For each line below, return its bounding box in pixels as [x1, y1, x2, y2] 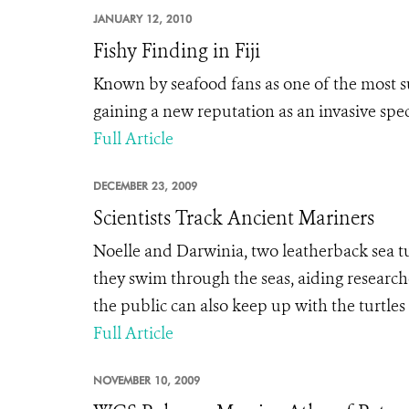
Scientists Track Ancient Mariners [93, 205, 374, 231]
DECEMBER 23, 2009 [93, 179, 197, 193]
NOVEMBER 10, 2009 [93, 373, 200, 387]
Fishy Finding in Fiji [93, 38, 260, 64]
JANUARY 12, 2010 [93, 12, 192, 26]
